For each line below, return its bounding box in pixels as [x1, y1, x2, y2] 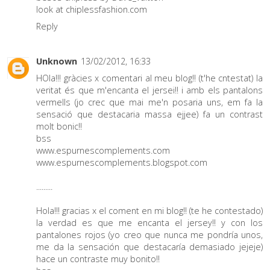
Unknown [36, 55, 77, 67]
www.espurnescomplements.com [36, 145, 170, 157]
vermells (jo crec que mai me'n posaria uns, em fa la [36, 96, 263, 108]
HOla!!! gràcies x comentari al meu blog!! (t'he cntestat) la [36, 72, 263, 84]
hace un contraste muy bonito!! [36, 253, 160, 265]
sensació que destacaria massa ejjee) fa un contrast [36, 108, 263, 121]
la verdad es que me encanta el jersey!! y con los [36, 217, 263, 229]
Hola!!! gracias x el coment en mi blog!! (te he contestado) [36, 205, 263, 217]
